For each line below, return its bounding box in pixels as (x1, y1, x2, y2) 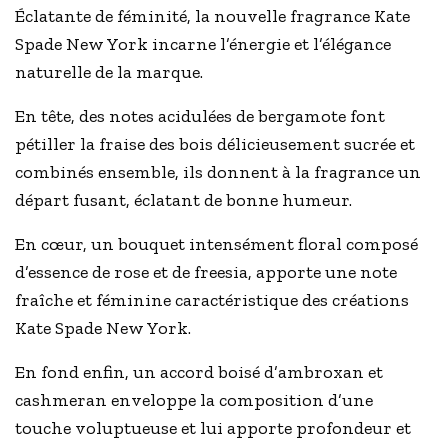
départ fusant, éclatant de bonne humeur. (15, 189, 353, 212)
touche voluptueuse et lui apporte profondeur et (15, 417, 412, 440)
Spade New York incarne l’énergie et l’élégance (15, 33, 392, 56)
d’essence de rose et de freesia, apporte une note (15, 261, 398, 284)
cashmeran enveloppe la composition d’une (15, 389, 374, 412)
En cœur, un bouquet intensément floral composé (15, 233, 419, 256)
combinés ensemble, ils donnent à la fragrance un (15, 161, 422, 184)
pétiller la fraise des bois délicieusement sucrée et (15, 133, 416, 156)
